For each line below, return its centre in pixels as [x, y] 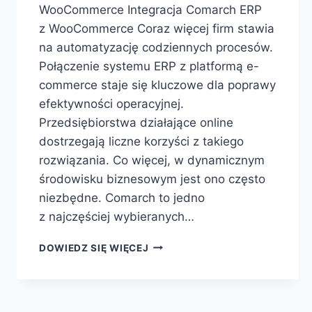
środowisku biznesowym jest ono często [152, 179]
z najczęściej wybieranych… [117, 216]
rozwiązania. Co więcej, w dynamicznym [152, 160]
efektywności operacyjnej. [111, 103]
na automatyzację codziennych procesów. [156, 47]
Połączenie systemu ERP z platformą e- [149, 66]
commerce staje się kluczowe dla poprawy [157, 85]
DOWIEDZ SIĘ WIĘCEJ [94, 248]
